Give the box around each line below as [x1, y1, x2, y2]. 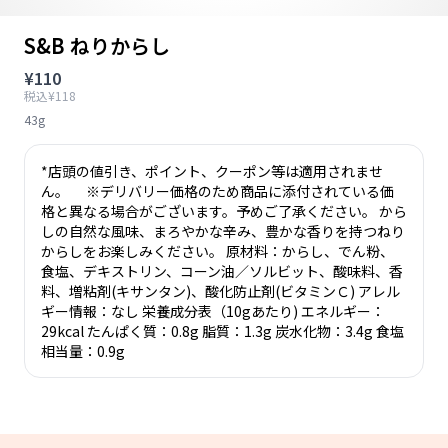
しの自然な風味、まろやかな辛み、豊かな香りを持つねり [41, 221, 405, 241]
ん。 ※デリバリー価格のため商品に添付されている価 [41, 181, 394, 201]
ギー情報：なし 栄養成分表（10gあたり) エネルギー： [41, 301, 385, 321]
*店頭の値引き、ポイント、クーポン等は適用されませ [41, 161, 383, 181]
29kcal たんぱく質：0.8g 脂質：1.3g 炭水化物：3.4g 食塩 [41, 321, 404, 341]
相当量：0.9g [41, 341, 125, 361]
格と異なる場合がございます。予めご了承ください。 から [41, 201, 407, 221]
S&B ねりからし [24, 31, 170, 60]
